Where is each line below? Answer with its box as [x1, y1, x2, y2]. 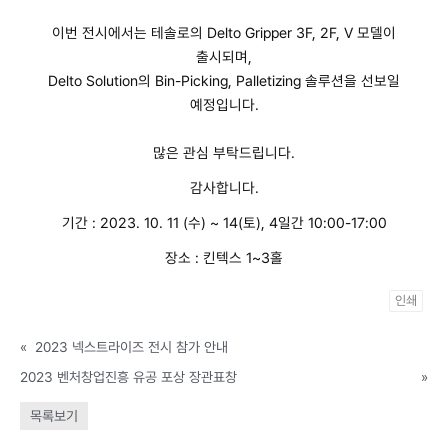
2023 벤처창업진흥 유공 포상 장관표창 [20, 368, 237, 385]
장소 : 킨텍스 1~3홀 [165, 248, 283, 266]
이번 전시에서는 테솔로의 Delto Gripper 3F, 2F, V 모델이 [52, 23, 396, 41]
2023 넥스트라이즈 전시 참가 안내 [35, 338, 228, 355]
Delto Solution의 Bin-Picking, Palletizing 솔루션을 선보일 [48, 71, 400, 89]
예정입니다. [189, 95, 259, 113]
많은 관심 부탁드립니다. [153, 143, 295, 161]
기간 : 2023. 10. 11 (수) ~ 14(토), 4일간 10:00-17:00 [61, 213, 387, 231]
